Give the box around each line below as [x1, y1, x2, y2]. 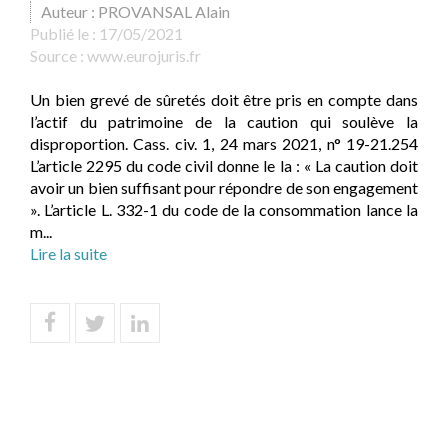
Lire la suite [30, 244, 107, 263]
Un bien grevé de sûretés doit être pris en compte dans [30, 90, 418, 109]
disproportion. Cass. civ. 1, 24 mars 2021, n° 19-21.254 [30, 134, 418, 153]
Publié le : [30, 24, 99, 43]
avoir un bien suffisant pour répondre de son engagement [30, 178, 418, 197]
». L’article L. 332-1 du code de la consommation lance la [30, 200, 418, 219]
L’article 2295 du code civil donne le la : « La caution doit [30, 156, 418, 175]
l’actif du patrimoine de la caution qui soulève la [30, 112, 418, 131]
